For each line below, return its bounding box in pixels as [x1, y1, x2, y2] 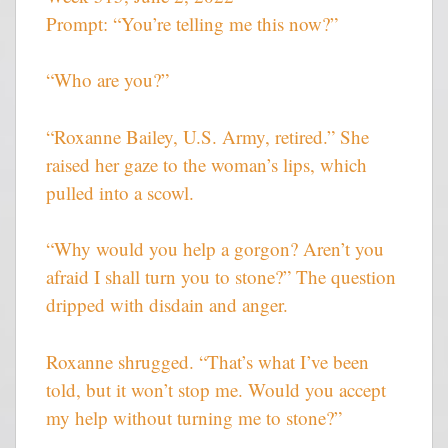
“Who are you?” [46, 67, 169, 93]
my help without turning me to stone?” [46, 404, 342, 430]
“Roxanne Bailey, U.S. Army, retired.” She [46, 123, 369, 149]
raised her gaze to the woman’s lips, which [46, 151, 367, 177]
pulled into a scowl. [46, 179, 194, 205]
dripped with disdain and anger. [46, 292, 288, 318]
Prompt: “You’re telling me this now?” [46, 10, 338, 36]
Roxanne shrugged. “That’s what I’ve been [46, 348, 369, 374]
